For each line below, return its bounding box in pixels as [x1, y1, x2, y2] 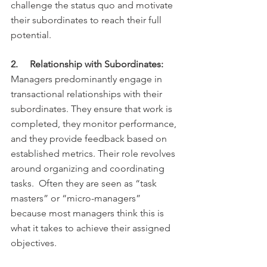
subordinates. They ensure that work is [11, 103, 175, 114]
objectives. [11, 237, 57, 249]
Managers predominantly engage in [11, 73, 164, 85]
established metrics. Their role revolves [11, 147, 178, 159]
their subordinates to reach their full [11, 14, 164, 26]
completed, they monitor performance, [11, 117, 179, 129]
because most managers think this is [11, 207, 166, 219]
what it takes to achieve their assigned [11, 222, 173, 234]
